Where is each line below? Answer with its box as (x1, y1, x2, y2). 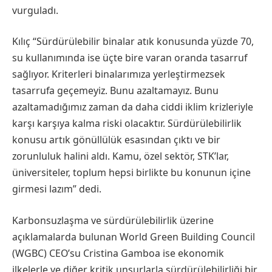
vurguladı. (12, 3, 58, 17)
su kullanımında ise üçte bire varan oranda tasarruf (12, 51, 247, 65)
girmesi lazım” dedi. (12, 182, 101, 196)
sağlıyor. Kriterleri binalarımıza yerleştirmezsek (12, 67, 225, 81)
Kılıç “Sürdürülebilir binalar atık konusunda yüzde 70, (12, 35, 254, 49)
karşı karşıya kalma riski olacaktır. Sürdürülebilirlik (12, 117, 242, 131)
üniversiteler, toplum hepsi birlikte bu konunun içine (12, 166, 251, 180)
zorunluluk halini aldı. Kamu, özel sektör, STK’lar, (12, 149, 229, 163)
